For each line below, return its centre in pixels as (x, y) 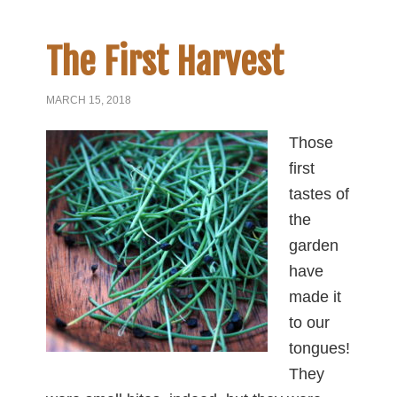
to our (310, 322)
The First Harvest (165, 62)
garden (314, 245)
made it (315, 296)
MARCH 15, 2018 (89, 100)
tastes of (319, 194)
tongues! (320, 348)
